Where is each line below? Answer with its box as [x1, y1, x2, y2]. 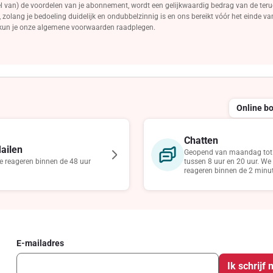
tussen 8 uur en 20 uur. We [184, 157, 271, 166]
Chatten [184, 135, 218, 146]
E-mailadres [16, 238, 64, 248]
